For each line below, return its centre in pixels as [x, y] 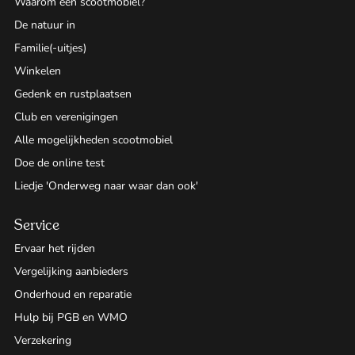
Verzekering [42, 341]
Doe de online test [59, 163]
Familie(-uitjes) [50, 48]
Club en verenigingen [66, 117]
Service [36, 225]
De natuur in [44, 25]
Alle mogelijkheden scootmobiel [93, 140]
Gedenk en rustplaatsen [73, 94]
